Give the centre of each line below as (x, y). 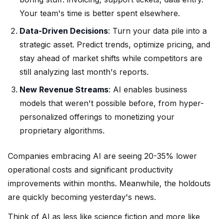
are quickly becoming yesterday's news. (82, 197)
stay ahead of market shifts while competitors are (111, 58)
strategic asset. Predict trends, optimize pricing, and (115, 44)
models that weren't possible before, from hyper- (112, 103)
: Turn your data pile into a (157, 31)
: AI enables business (148, 89)
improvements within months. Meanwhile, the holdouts (109, 183)
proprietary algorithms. (62, 130)
